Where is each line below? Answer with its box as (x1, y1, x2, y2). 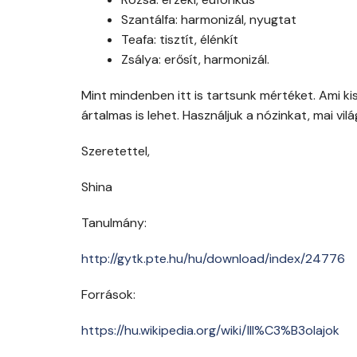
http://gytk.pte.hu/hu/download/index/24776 (81, 250, 345, 268)
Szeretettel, (81, 143, 150, 160)
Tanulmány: (81, 214, 147, 232)
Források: (81, 286, 135, 304)
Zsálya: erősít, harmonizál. (121, 51, 269, 69)
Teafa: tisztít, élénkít (121, 31, 238, 49)
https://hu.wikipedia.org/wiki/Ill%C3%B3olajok (81, 322, 339, 339)
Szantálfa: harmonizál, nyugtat (121, 11, 296, 29)
